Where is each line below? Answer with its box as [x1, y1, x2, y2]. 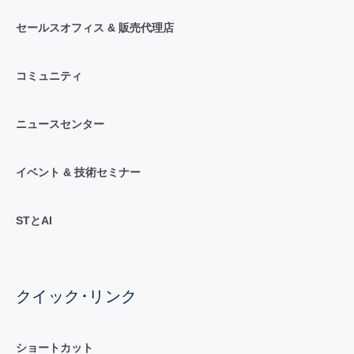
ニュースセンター [15, 117, 104, 130]
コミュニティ [15, 69, 82, 82]
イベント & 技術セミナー [15, 165, 141, 179]
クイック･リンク [15, 286, 137, 306]
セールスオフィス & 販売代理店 [15, 21, 174, 34]
